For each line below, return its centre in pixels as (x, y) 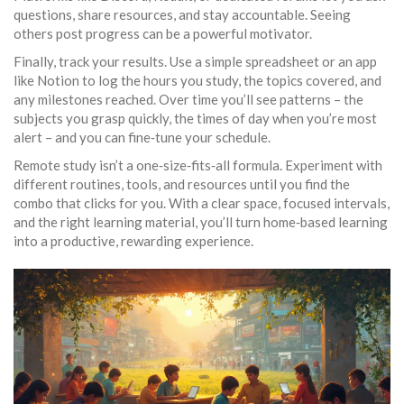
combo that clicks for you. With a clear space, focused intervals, (202, 203)
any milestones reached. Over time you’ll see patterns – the (188, 99)
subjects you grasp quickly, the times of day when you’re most (195, 118)
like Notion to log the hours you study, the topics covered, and (197, 80)
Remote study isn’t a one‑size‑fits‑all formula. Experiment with (198, 165)
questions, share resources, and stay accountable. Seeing (182, 14)
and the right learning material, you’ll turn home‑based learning (201, 222)
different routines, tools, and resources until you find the (182, 184)
